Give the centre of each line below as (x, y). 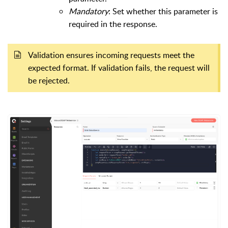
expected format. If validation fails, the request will (119, 67)
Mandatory (89, 11)
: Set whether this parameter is (163, 11)
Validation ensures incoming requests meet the (111, 55)
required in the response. (113, 24)
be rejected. (49, 80)
